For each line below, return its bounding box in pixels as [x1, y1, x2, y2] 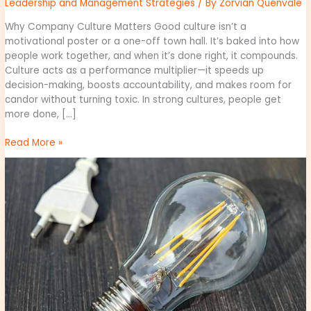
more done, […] [5, 107, 77, 121]
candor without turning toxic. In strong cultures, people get [5, 92, 282, 106]
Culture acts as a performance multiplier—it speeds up [5, 63, 264, 77]
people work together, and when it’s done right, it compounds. [5, 49, 299, 62]
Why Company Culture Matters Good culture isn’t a [5, 19, 247, 33]
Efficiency [4, 172, 51, 186]
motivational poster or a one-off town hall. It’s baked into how [5, 34, 300, 48]
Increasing [4, 158, 53, 171]
